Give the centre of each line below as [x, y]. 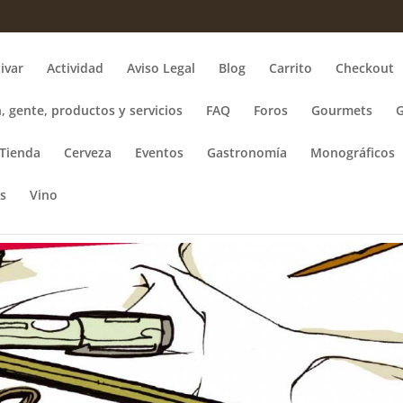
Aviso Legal [161, 68]
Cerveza [88, 152]
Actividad [76, 68]
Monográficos [353, 152]
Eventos [160, 152]
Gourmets [342, 110]
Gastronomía [247, 152]
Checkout [365, 68]
